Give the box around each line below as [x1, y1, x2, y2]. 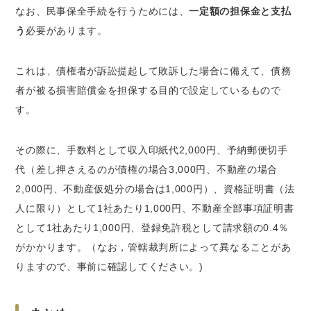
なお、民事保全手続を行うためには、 [15, 5, 190, 17]
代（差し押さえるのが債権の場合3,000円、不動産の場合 [15, 163, 278, 175]
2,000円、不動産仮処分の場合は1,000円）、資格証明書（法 [15, 183, 295, 194]
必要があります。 [26, 24, 108, 36]
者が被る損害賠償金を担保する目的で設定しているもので [15, 84, 281, 96]
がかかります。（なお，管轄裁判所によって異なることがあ [15, 241, 292, 253]
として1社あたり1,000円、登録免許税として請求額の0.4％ [15, 221, 289, 233]
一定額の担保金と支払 [189, 5, 292, 17]
